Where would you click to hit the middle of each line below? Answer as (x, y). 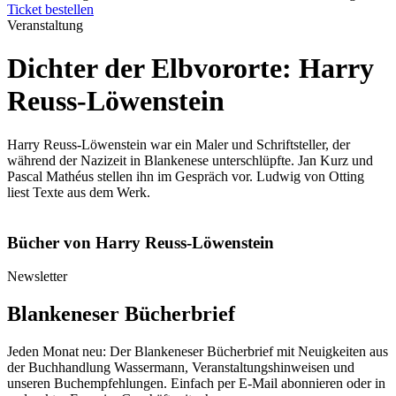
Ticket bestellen (50, 9)
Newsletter (37, 277)
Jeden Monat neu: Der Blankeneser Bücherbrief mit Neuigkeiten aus (198, 352)
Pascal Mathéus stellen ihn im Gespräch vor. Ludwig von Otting (186, 176)
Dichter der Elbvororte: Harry (190, 69)
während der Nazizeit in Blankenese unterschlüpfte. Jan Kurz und (190, 160)
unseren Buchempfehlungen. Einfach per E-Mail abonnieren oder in (196, 384)
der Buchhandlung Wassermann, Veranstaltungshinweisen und (181, 368)
